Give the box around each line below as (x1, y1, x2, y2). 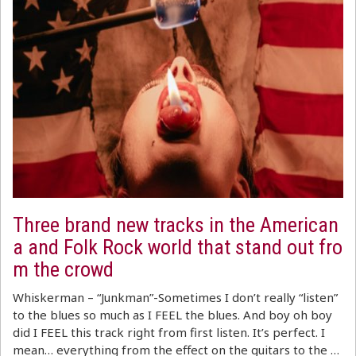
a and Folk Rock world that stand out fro (13, 235, 342, 259)
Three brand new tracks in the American (13, 213, 339, 237)
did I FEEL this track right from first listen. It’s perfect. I (13, 324, 325, 340)
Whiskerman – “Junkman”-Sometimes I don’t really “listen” (13, 289, 338, 305)
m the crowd (13, 257, 114, 281)
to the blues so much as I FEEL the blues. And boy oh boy (13, 307, 332, 323)
